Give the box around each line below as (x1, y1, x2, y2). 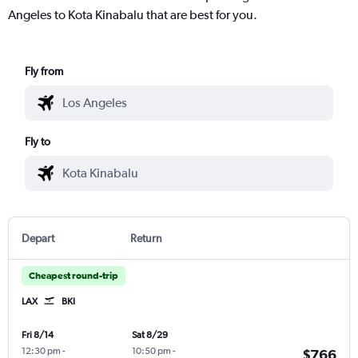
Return (129, 231, 162, 245)
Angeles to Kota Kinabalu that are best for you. (8, 6, 257, 22)
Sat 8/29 (131, 328, 168, 340)
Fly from (25, 64, 64, 78)
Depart (22, 231, 54, 245)
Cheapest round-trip (29, 269, 118, 281)
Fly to (25, 134, 51, 148)
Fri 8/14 (22, 328, 54, 340)
